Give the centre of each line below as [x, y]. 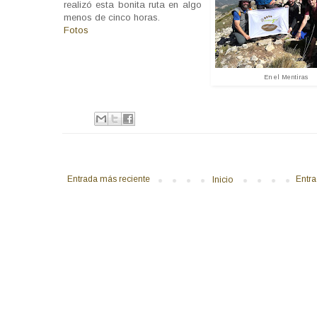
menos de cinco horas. [112, 17]
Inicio [223, 179]
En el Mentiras [286, 77]
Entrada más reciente [109, 179]
